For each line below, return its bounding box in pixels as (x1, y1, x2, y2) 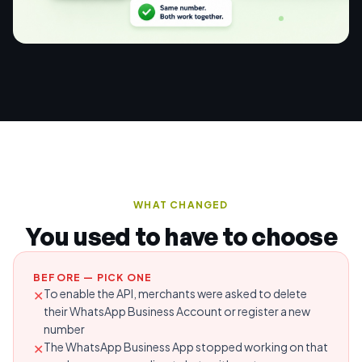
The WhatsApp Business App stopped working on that (44, 339, 328, 354)
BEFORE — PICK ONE (33, 271, 153, 284)
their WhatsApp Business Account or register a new (44, 303, 310, 318)
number (44, 321, 85, 336)
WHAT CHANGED (133, 198, 229, 211)
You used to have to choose (25, 221, 337, 251)
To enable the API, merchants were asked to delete (44, 285, 307, 301)
